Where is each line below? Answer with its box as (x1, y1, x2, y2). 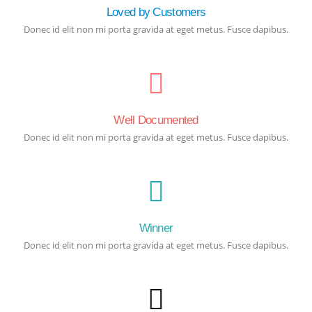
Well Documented (114, 113, 198, 127)
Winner (139, 221, 173, 235)
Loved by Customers (106, 5, 206, 19)
